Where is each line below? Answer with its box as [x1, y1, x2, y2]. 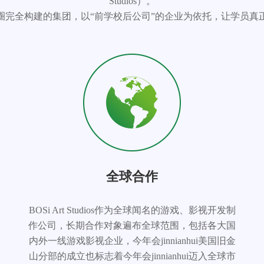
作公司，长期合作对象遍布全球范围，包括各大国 [28, 220, 236, 230]
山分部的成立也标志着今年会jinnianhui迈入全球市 [28, 251, 236, 261]
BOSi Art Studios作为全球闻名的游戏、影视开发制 [28, 205, 236, 215]
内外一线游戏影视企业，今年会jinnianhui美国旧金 [28, 236, 236, 246]
